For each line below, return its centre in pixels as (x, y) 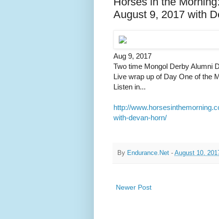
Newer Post (134, 187)
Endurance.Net (148, 153)
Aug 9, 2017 (132, 56)
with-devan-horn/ (140, 118)
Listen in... (130, 87)
